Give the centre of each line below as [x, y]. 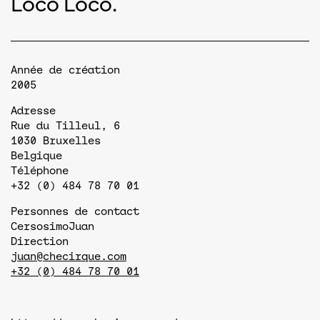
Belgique [36, 155]
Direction [40, 241]
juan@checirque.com [69, 256]
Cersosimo [40, 226]
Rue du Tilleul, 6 [65, 125]
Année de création [65, 70]
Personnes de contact [75, 211]
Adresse [33, 110]
